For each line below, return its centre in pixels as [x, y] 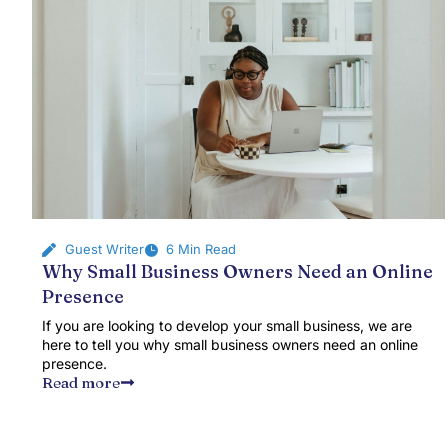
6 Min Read [201, 249]
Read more [81, 382]
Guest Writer [104, 249]
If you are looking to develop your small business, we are [227, 325]
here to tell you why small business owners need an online [230, 344]
